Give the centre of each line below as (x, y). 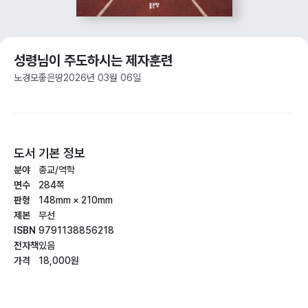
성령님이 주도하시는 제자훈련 (93, 60)
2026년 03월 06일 (102, 77)
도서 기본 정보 (49, 153)
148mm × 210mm (76, 200)
